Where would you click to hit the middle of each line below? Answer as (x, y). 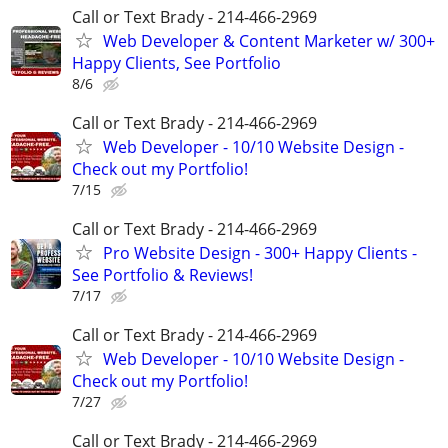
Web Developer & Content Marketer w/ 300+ (269, 40)
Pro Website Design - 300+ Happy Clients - (260, 253)
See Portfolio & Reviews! (162, 275)
